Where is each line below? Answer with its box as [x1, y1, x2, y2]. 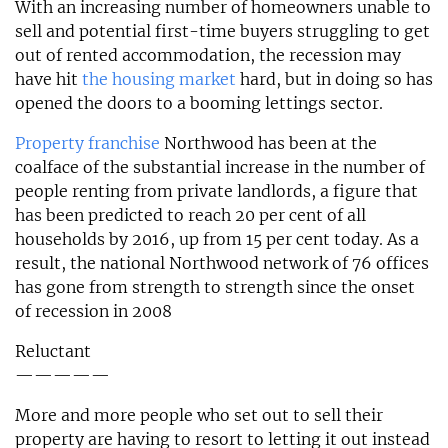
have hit [15, 68, 82, 89]
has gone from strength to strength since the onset [15, 276, 415, 297]
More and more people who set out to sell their [15, 404, 383, 425]
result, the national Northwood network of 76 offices [15, 252, 429, 273]
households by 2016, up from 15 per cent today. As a [15, 228, 419, 249]
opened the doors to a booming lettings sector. [15, 92, 383, 113]
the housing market [82, 68, 236, 89]
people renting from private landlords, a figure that [15, 180, 418, 201]
